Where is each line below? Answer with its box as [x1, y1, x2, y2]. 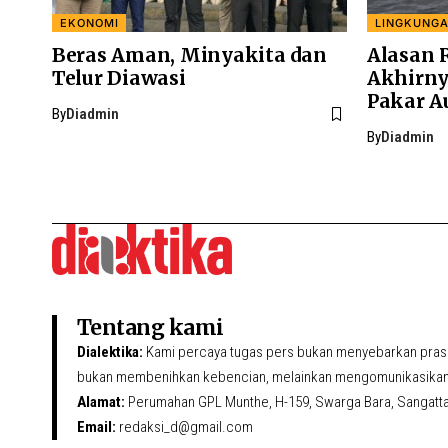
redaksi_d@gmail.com [116, 418, 253, 436]
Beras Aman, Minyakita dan [52, 43, 327, 67]
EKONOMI [59, 15, 119, 30]
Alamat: [77, 393, 125, 411]
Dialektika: [77, 343, 143, 361]
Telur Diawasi [52, 66, 186, 90]
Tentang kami [77, 314, 224, 341]
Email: [77, 418, 116, 436]
